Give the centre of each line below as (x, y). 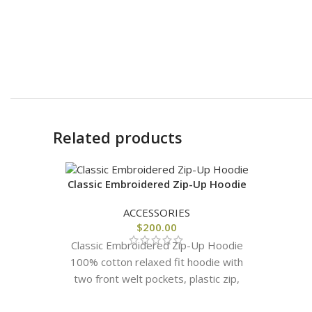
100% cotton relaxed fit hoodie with (157, 262)
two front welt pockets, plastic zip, (157, 279)
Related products (118, 137)
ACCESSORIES (157, 213)
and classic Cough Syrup (157, 296)
